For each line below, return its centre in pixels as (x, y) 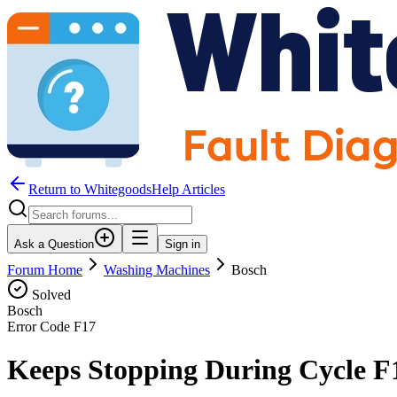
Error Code (40, 327)
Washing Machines (157, 270)
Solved (50, 295)
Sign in (183, 244)
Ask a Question (54, 244)
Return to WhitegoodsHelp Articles (127, 189)
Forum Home (45, 270)
